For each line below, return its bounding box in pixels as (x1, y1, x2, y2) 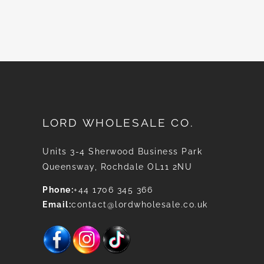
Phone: (42, 185, 74, 194)
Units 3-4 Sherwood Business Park (42, 147, 202, 156)
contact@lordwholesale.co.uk (71, 200, 208, 209)
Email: (42, 200, 71, 209)
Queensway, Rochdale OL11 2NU (42, 162, 192, 171)
